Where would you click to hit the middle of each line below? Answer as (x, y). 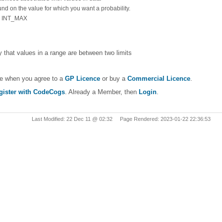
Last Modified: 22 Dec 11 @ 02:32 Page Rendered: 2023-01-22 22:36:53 (121, 119)
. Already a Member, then (102, 92)
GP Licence (83, 79)
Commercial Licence (159, 79)
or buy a (114, 79)
